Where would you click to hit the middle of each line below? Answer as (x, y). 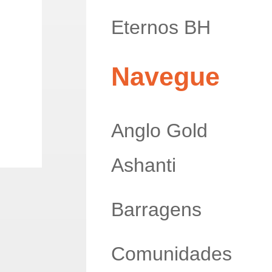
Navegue (165, 77)
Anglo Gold (159, 131)
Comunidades (171, 254)
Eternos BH (161, 27)
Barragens (156, 210)
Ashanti (143, 165)
